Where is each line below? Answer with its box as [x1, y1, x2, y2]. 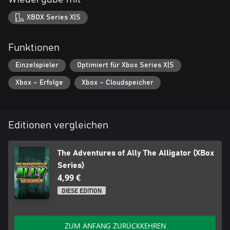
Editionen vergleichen [8, 120, 108, 130]
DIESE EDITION [62, 187, 102, 194]
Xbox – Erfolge [15, 79, 63, 86]
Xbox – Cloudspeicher [82, 79, 154, 86]
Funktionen [8, 42, 60, 53]
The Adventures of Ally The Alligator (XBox [57, 148, 215, 157]
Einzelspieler [15, 62, 59, 69]
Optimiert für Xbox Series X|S [77, 62, 174, 69]
